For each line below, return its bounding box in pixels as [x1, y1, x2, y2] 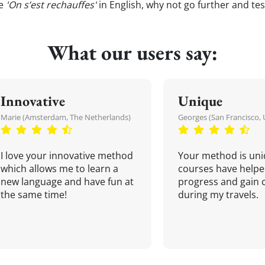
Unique [178, 92, 222, 110]
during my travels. [178, 188, 258, 201]
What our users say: [47, 39, 218, 66]
